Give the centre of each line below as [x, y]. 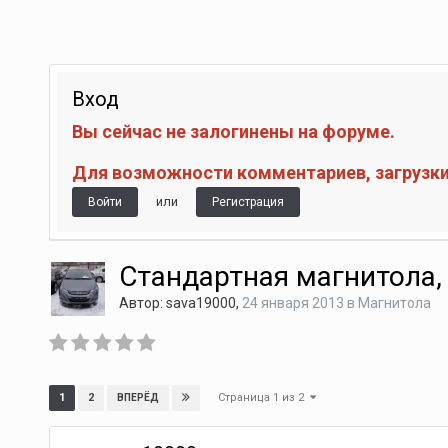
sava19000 [200, 303]
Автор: [142, 303]
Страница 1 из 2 [263, 397]
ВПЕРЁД [137, 398]
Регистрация [247, 202]
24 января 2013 [292, 303]
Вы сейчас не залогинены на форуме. [233, 131]
